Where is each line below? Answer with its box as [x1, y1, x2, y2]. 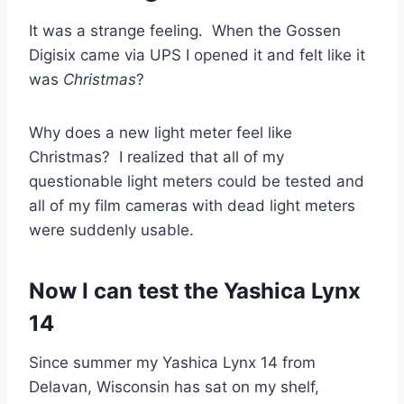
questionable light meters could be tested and [29, 171, 364, 190]
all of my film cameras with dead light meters [29, 196, 355, 215]
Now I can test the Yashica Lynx [29, 277, 361, 304]
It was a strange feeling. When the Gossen [29, 21, 341, 40]
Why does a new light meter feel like [29, 123, 292, 142]
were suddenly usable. [29, 220, 194, 239]
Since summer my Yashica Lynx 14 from [29, 353, 316, 372]
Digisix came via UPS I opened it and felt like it [29, 45, 365, 64]
